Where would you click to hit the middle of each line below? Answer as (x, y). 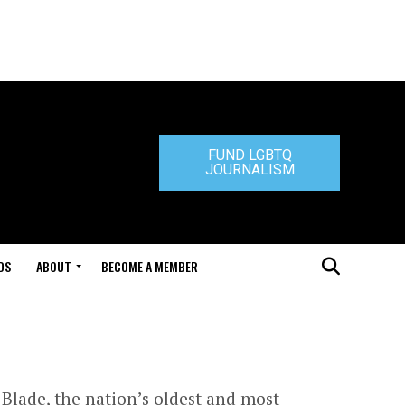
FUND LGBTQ (250, 155)
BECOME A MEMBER (150, 266)
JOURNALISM (250, 170)
